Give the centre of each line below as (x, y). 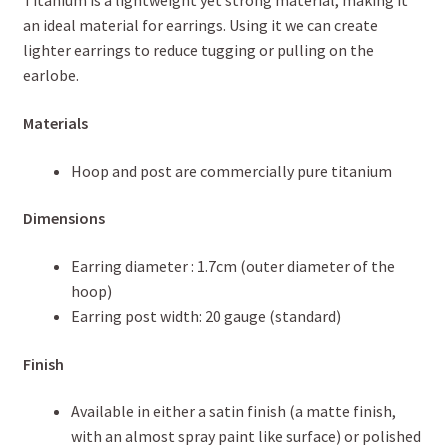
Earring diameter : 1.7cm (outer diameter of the (232, 265)
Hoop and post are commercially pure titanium (231, 170)
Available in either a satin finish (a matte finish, (233, 411)
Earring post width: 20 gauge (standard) (205, 315)
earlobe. (50, 75)
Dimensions (63, 218)
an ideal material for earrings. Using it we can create (200, 25)
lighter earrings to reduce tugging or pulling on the (198, 50)
